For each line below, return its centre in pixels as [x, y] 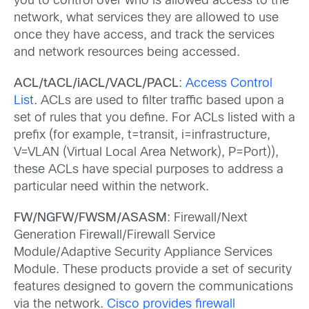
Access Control [229, 83]
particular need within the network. [111, 187]
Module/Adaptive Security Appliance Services [143, 253]
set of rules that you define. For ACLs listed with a [154, 118]
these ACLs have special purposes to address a [149, 170]
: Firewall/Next [207, 218]
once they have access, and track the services [144, 35]
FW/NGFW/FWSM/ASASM [90, 218]
